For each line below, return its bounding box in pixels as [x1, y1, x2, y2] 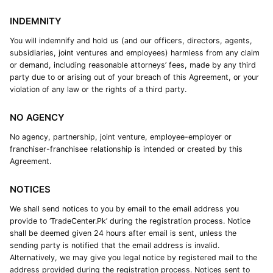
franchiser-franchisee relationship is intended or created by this [10, 144, 243, 154]
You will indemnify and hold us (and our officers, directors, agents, [10, 36, 252, 45]
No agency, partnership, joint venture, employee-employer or [10, 132, 232, 141]
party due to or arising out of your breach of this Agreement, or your [10, 73, 259, 82]
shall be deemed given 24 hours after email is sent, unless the [10, 229, 236, 238]
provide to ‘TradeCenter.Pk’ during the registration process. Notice [10, 216, 250, 225]
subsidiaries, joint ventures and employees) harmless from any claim [10, 48, 260, 57]
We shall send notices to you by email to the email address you [10, 204, 239, 213]
